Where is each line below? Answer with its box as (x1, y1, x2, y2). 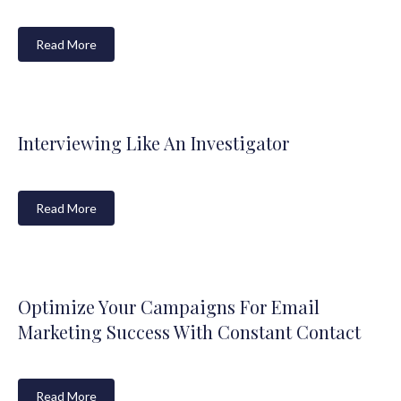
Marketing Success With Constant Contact (18, 319, 361, 344)
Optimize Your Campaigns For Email (18, 294, 320, 319)
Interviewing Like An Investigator (18, 131, 289, 156)
